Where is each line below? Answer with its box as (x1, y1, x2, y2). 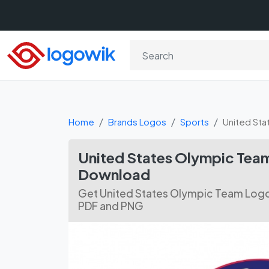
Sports (180, 116, 209, 127)
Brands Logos (108, 116, 166, 127)
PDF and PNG (78, 199, 144, 213)
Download (78, 165, 150, 183)
